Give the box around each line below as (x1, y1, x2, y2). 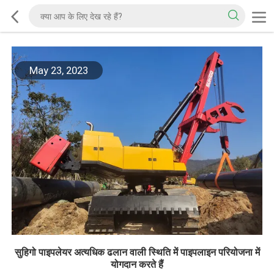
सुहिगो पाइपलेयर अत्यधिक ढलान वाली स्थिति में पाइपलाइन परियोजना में (14, 246, 260, 258)
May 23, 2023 (29, 64, 88, 77)
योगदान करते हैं (111, 258, 163, 270)
